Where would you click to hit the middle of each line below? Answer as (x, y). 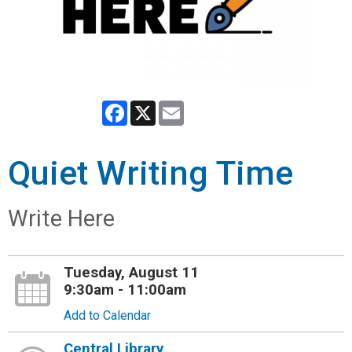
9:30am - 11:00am (125, 290)
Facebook (154, 107)
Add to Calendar (108, 316)
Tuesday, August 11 (132, 273)
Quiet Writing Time (150, 173)
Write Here (61, 219)
